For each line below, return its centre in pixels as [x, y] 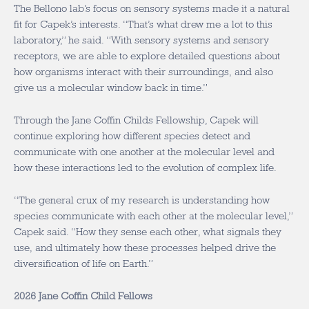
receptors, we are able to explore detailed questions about [147, 56]
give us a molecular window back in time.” [111, 88]
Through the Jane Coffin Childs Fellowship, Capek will [136, 120]
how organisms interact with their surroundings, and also [143, 72]
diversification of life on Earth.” [83, 263]
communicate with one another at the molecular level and [144, 152]
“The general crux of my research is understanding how [142, 200]
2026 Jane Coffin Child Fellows [83, 296]
